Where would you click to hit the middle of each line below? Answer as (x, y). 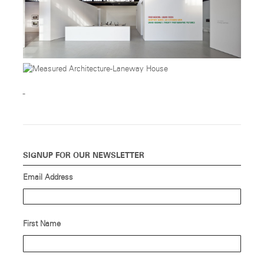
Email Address (48, 177)
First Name (42, 224)
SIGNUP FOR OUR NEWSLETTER (83, 155)
